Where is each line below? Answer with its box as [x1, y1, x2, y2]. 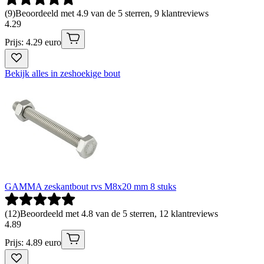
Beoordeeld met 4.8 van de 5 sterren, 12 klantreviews [20, 208, 218, 219]
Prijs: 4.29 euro [5, 37, 61, 47]
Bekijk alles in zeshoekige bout [5, 68, 120, 78]
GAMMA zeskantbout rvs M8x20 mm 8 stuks [5, 181, 176, 192]
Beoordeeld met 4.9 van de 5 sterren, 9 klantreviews [15, 8, 209, 18]
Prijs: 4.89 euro [5, 237, 61, 247]
